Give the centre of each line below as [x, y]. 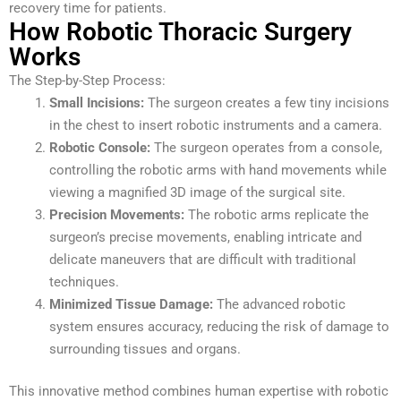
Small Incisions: [97, 102]
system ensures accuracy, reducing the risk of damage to [219, 326]
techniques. [84, 282]
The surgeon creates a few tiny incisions [267, 102]
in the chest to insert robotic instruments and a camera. [216, 125]
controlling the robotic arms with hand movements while [218, 170]
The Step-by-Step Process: [87, 80]
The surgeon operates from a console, [266, 147]
